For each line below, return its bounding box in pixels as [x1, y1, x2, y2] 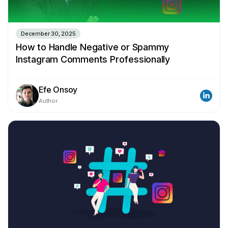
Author [39, 97, 58, 105]
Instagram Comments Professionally [16, 54, 170, 65]
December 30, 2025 [21, 30, 76, 38]
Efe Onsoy [39, 84, 78, 95]
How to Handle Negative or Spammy [16, 42, 169, 53]
